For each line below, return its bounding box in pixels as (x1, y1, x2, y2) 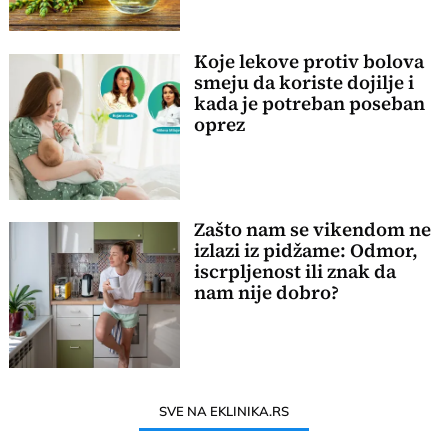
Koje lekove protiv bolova (193, 48, 424, 74)
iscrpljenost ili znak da (193, 259, 396, 285)
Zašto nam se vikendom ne (193, 217, 431, 243)
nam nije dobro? (193, 280, 339, 306)
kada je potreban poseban (193, 90, 425, 116)
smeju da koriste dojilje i (193, 69, 414, 95)
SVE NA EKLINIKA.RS (159, 402, 289, 419)
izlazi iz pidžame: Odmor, (193, 238, 418, 264)
